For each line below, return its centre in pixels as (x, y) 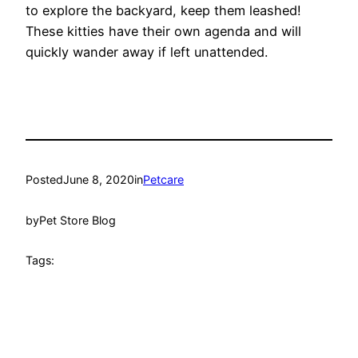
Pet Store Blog (78, 220)
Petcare (163, 180)
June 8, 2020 (99, 180)
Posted (44, 180)
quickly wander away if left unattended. (147, 52)
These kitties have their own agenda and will (163, 31)
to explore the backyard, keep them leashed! (163, 10)
